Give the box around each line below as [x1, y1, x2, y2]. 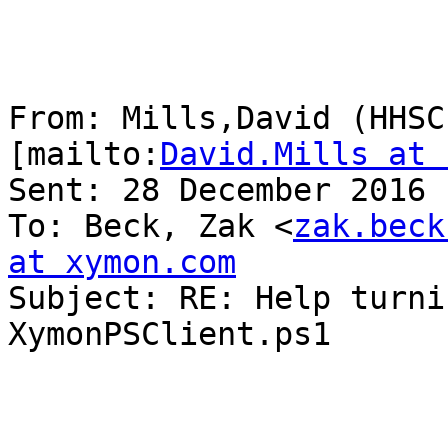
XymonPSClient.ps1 [8, 316, 331, 353]
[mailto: [8, 136, 160, 173]
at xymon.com [8, 244, 236, 281]
